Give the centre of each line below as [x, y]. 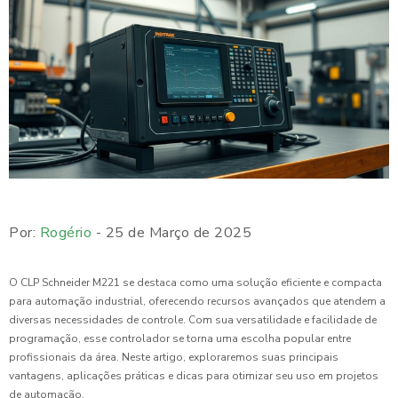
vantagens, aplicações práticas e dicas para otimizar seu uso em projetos [194, 376]
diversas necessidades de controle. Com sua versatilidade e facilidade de [193, 320]
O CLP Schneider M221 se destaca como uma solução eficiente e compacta [195, 283]
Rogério [65, 233]
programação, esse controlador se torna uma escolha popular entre [180, 339]
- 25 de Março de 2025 [171, 233]
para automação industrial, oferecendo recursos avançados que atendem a [197, 302]
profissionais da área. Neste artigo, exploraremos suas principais [174, 358]
